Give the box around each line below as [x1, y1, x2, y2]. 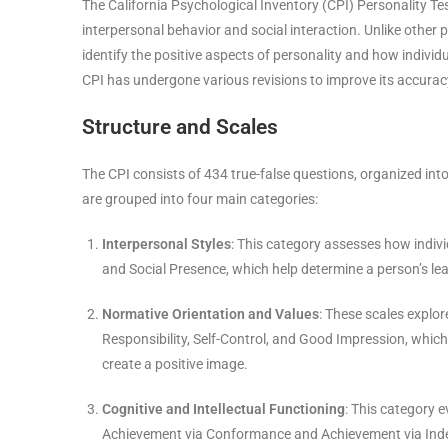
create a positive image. [102, 356, 248, 372]
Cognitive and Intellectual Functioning [102, 401, 345, 417]
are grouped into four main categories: [82, 191, 318, 207]
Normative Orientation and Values [102, 306, 319, 322]
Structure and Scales [82, 115, 278, 139]
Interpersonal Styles [102, 236, 231, 252]
